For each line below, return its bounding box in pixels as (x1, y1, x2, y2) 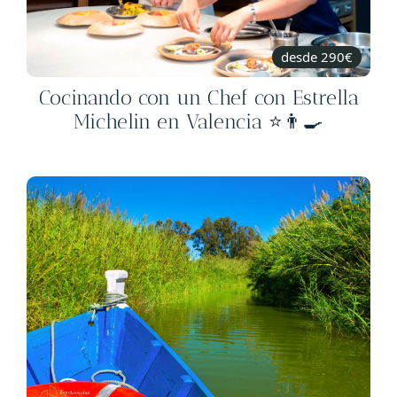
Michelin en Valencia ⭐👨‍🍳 (74, 110, 323, 135)
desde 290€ (281, 48, 353, 66)
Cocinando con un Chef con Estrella (38, 86, 359, 111)
